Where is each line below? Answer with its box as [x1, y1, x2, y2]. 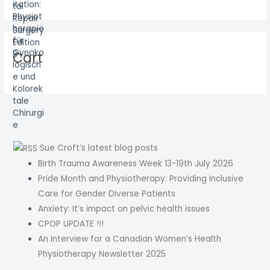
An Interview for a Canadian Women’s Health [38, 233, 222, 245]
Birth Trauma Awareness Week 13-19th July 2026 [38, 157, 234, 169]
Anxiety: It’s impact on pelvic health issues [38, 202, 210, 215]
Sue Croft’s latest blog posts [40, 142, 158, 154]
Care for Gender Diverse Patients [38, 187, 176, 199]
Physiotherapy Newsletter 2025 [38, 248, 166, 260]
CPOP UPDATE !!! [38, 218, 104, 230]
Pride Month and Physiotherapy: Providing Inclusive [38, 172, 244, 184]
